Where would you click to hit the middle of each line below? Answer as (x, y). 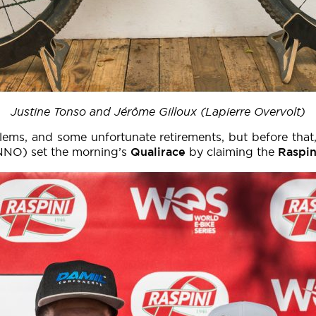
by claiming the (232, 152)
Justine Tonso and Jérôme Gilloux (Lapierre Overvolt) (158, 111)
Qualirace (158, 152)
